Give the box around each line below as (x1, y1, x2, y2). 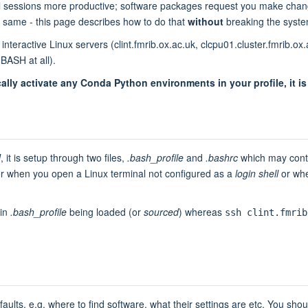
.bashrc (206, 150, 238, 164)
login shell (235, 166, 278, 180)
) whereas (179, 204, 225, 219)
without (188, 14, 223, 28)
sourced (144, 204, 179, 219)
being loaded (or (67, 204, 144, 219)
